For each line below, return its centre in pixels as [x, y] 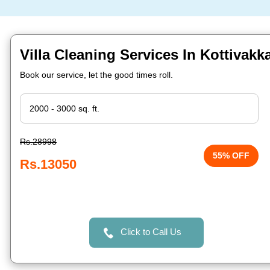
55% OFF [231, 155]
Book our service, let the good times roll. [96, 75]
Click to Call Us [151, 232]
